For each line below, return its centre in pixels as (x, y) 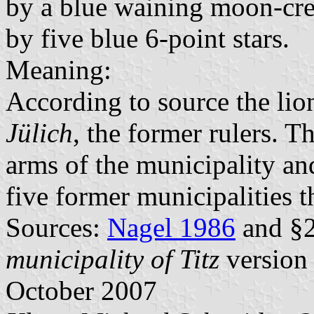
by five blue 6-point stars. (148, 39)
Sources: (56, 228)
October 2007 (81, 291)
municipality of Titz (112, 259)
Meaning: (59, 70)
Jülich (39, 133)
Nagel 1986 (171, 228)
